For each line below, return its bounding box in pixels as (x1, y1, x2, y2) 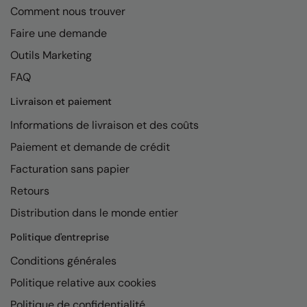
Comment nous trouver (10, 3, 125, 19)
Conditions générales (10, 253, 116, 268)
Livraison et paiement (10, 95, 112, 108)
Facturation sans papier (10, 161, 130, 176)
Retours (10, 183, 49, 198)
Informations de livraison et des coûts (10, 117, 199, 132)
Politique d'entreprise (10, 230, 109, 243)
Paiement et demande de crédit (10, 139, 170, 154)
